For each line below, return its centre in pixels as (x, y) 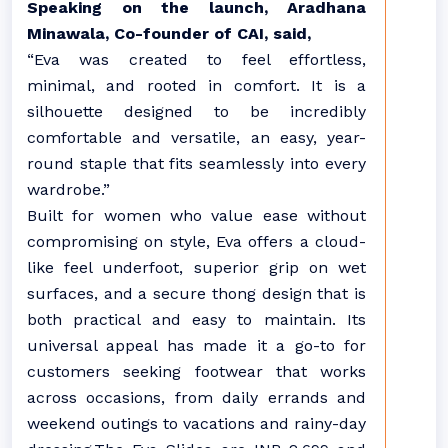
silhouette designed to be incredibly (196, 111)
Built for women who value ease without (196, 215)
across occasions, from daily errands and (196, 397)
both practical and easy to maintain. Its (196, 319)
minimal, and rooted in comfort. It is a (196, 85)
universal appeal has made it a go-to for (196, 345)
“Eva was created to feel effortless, (196, 59)
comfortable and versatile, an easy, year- (196, 137)
